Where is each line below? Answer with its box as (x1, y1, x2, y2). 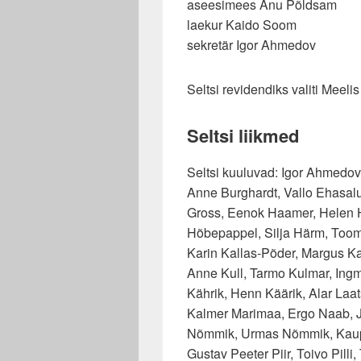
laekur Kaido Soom (187, 15, 297, 34)
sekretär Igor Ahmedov (187, 35, 316, 54)
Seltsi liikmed (187, 122, 299, 148)
